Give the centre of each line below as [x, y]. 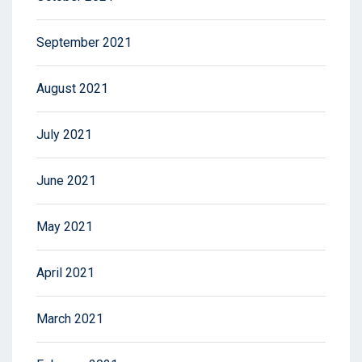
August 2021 [72, 88]
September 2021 [84, 42]
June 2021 [66, 180]
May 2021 [65, 226]
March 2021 [70, 318]
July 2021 [64, 134]
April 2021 [65, 272]
